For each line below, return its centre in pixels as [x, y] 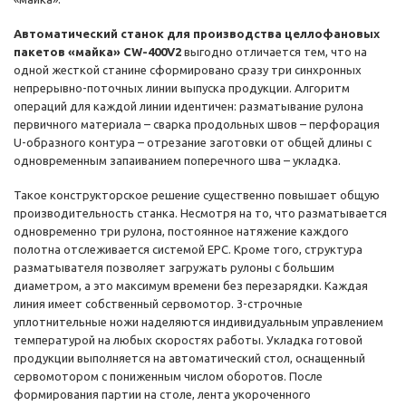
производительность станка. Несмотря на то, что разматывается [200, 213]
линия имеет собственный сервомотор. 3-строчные [158, 304]
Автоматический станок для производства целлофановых [197, 34]
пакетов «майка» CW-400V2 [99, 52]
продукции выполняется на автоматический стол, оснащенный [189, 358]
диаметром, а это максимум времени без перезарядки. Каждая [191, 286]
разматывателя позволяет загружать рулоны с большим [174, 268]
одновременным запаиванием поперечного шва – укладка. [177, 161]
